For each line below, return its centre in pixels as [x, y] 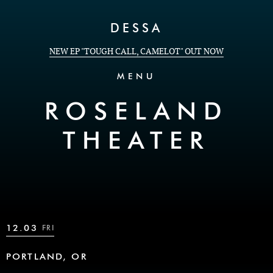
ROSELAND [136, 113]
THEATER [136, 142]
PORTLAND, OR [47, 257]
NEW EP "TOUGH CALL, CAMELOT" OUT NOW [136, 51]
